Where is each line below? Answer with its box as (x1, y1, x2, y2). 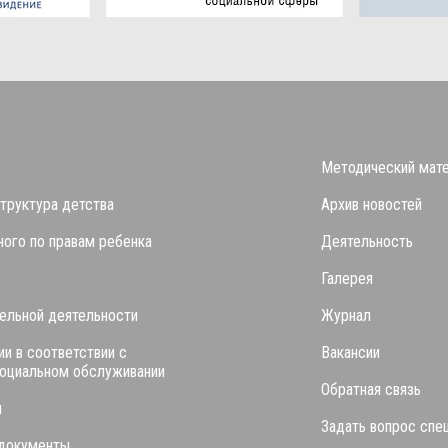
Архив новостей (321, 194, 422, 214)
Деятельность (321, 231, 413, 251)
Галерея (321, 268, 373, 288)
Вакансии (321, 342, 380, 362)
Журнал (321, 305, 371, 325)
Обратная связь (321, 379, 421, 399)
